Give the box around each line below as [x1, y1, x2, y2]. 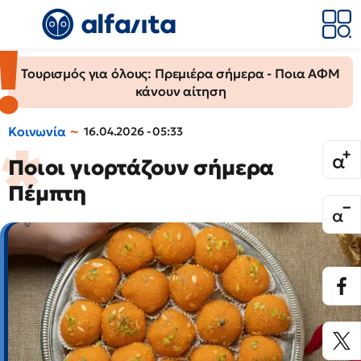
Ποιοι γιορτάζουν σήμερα [8, 155, 275, 180]
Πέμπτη [8, 180, 87, 206]
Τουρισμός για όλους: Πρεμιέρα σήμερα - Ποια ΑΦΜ [21, 65, 340, 81]
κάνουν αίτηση [135, 83, 226, 99]
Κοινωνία [8, 123, 66, 139]
